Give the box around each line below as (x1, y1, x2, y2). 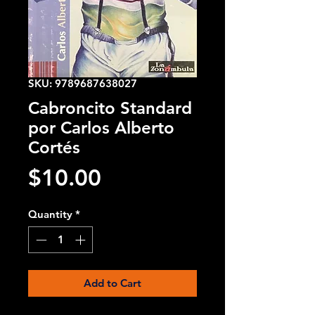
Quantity (28, 207, 72, 221)
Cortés (28, 136, 80, 157)
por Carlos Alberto (28, 117, 174, 138)
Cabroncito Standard (28, 97, 192, 118)
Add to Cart (84, 276, 141, 290)
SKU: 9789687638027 (28, 76, 137, 90)
